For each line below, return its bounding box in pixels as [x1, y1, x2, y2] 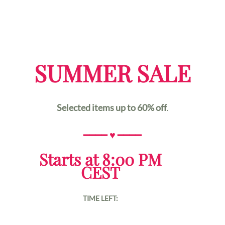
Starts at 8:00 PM [39, 148, 162, 170]
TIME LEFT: [83, 194, 118, 202]
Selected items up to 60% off [56, 102, 167, 113]
